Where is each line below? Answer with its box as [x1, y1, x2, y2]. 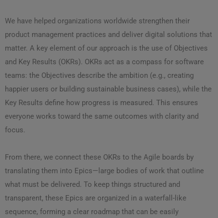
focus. [5, 126, 25, 135]
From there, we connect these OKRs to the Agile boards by [5, 153, 194, 162]
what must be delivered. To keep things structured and [5, 180, 180, 189]
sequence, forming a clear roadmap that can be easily [5, 207, 179, 217]
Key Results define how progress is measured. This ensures [5, 98, 198, 108]
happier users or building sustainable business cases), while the [5, 85, 212, 94]
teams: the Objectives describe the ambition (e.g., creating [5, 71, 194, 80]
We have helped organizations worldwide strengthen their [5, 17, 190, 26]
